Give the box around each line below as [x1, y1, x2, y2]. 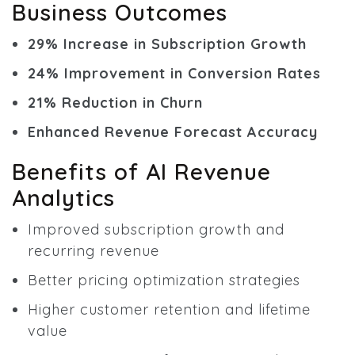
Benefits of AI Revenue [12, 158, 271, 186]
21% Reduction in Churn [28, 94, 203, 113]
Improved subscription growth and [28, 220, 284, 239]
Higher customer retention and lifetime [28, 300, 311, 319]
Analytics [12, 184, 115, 212]
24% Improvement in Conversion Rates [28, 64, 321, 83]
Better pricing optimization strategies [28, 271, 300, 290]
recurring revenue [28, 242, 159, 261]
